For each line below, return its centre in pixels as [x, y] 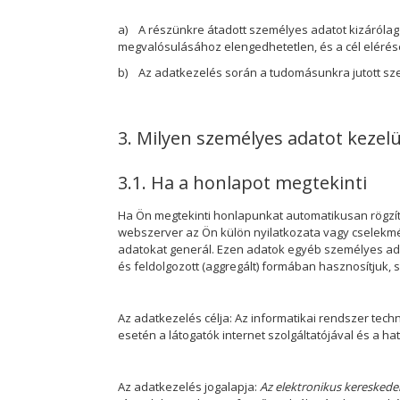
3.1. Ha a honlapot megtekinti [242, 182]
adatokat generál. [167, 249]
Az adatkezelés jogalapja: [189, 386]
